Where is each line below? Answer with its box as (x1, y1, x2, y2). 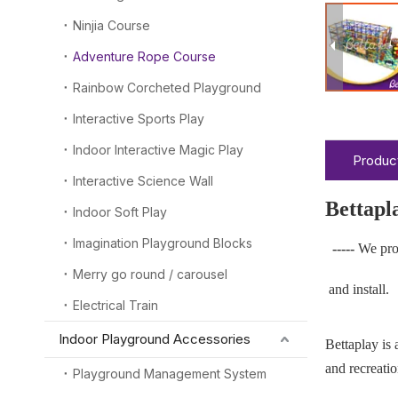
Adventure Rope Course (73, 49, 216, 64)
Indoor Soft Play (73, 204, 167, 219)
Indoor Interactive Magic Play (73, 142, 243, 157)
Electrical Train (73, 298, 158, 313)
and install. (325, 282, 389, 297)
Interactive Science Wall (73, 173, 213, 188)
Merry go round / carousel (73, 267, 227, 282)
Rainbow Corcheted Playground (73, 80, 261, 95)
